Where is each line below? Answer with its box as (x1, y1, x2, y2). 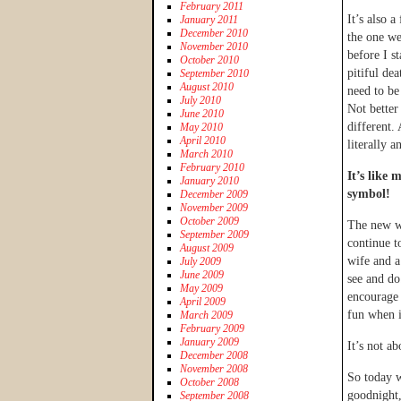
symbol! (347, 187, 390, 200)
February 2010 (180, 160, 244, 174)
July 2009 (180, 254, 221, 268)
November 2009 (180, 200, 248, 214)
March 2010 (180, 147, 233, 160)
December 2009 (180, 187, 248, 200)
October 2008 (180, 375, 239, 388)
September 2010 (180, 66, 249, 80)
